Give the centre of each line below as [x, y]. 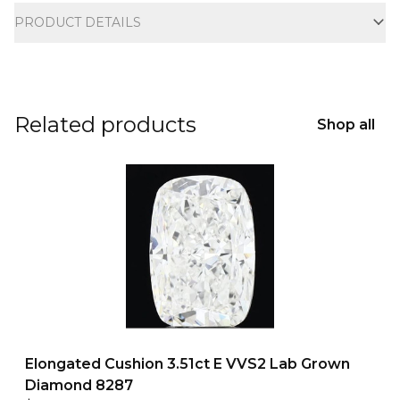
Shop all [346, 125]
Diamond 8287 [79, 385]
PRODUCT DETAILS [78, 22]
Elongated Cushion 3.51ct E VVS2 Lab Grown [187, 364]
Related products [105, 125]
